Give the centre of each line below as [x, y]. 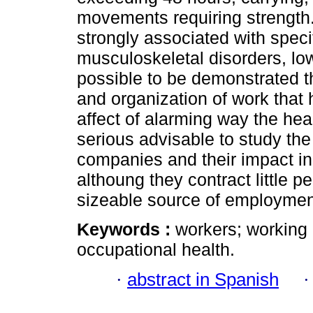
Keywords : [126, 230]
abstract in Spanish [203, 279]
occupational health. [156, 250]
